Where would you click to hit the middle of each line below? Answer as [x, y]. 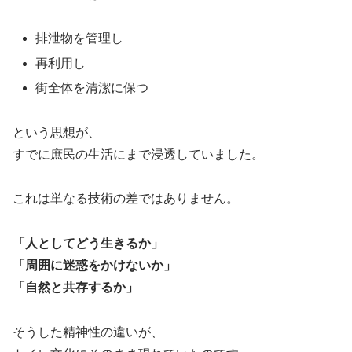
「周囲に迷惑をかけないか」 [94, 266]
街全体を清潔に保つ [92, 87]
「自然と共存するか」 [75, 288]
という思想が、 [57, 132]
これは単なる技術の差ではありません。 [126, 199]
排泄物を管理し [80, 38]
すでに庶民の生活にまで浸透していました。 [138, 154]
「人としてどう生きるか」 [88, 244]
